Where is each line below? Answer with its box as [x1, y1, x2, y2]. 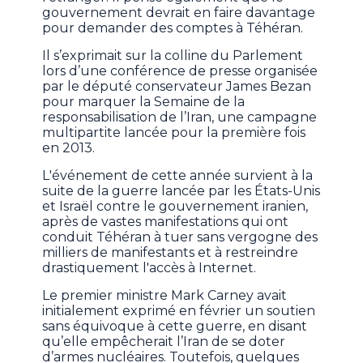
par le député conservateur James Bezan [42, 78, 312, 94]
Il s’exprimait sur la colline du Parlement [42, 47, 304, 63]
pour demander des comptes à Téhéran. [42, 19, 304, 36]
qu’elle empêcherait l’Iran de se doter [42, 333, 286, 349]
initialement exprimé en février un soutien [42, 302, 316, 318]
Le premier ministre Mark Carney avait [42, 287, 288, 303]
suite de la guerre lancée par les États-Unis [42, 182, 321, 199]
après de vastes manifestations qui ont [42, 213, 289, 229]
